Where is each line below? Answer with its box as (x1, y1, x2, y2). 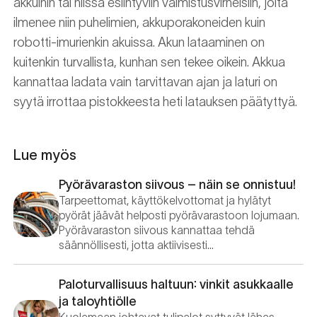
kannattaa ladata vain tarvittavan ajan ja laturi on (13, 75, 277, 89)
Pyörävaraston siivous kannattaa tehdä (59, 224, 255, 236)
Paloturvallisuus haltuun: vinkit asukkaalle (59, 277, 294, 292)
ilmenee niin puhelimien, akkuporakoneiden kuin (13, 16, 265, 30)
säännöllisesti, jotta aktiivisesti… (59, 238, 214, 251)
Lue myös (13, 147, 76, 163)
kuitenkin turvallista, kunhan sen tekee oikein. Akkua (13, 55, 285, 69)
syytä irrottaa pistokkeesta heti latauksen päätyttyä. (13, 95, 297, 109)
